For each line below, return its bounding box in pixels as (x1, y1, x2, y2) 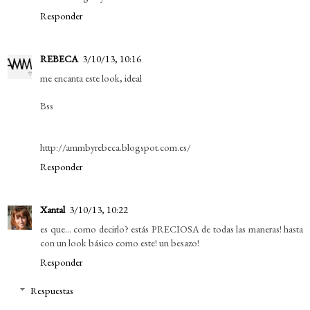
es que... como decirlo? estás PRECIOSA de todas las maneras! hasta (40, 221, 303, 235)
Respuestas (30, 284, 74, 298)
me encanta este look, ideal (40, 71, 142, 84)
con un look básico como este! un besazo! (40, 235, 199, 249)
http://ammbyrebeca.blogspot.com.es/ (40, 140, 191, 154)
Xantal (40, 202, 65, 216)
